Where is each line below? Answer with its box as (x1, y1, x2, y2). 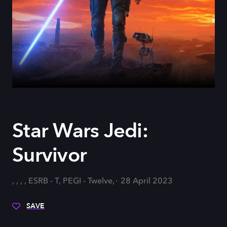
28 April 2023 (121, 177, 173, 186)
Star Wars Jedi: (12, 117, 148, 145)
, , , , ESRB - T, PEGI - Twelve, (12, 177, 115, 186)
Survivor (12, 141, 87, 170)
